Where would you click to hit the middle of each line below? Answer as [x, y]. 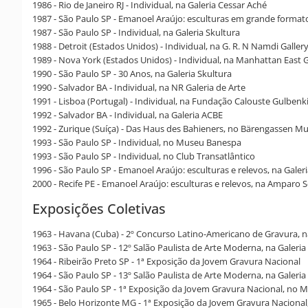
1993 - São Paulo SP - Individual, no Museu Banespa [137, 142]
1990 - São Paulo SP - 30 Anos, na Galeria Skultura [132, 73]
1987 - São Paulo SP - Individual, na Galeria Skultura [136, 32]
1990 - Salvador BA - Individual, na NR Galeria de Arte [139, 87]
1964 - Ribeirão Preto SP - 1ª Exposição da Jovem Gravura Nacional [166, 261]
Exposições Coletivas [99, 208]
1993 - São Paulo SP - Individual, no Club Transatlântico [144, 156]
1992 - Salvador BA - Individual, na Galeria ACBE [128, 114]
